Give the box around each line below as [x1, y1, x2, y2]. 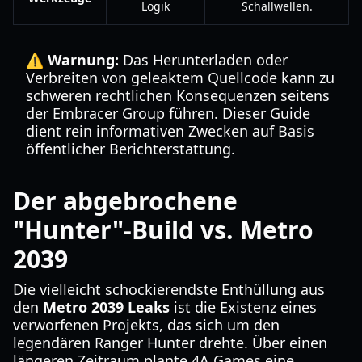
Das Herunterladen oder [119, 50, 288, 69]
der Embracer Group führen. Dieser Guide [26, 103, 310, 123]
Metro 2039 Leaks [43, 297, 170, 317]
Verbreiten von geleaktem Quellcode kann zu [26, 68, 335, 87]
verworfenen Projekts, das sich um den [13, 315, 280, 335]
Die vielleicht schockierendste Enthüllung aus [13, 280, 325, 299]
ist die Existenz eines [170, 297, 317, 317]
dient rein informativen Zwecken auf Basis [26, 121, 314, 141]
